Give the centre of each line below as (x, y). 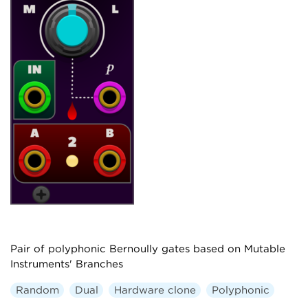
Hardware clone (155, 290)
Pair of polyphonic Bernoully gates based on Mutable (148, 249)
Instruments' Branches (67, 264)
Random (37, 290)
